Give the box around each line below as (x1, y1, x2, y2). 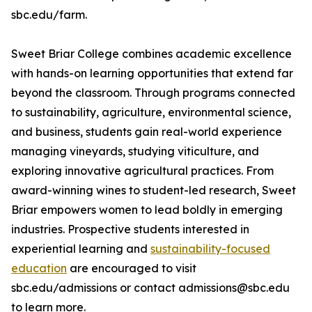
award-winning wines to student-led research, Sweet (11, 183, 296, 198)
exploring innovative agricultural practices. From (11, 164, 274, 178)
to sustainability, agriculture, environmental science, (11, 105, 291, 120)
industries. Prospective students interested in (11, 222, 249, 237)
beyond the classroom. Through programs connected (11, 86, 295, 100)
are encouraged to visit (67, 261, 196, 276)
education (11, 261, 67, 276)
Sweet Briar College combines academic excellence (11, 47, 292, 61)
